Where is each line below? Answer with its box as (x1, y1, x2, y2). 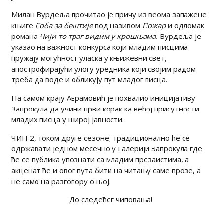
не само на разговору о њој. (11, 176, 110, 186)
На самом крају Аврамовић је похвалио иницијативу (11, 92, 195, 103)
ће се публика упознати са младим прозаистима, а (11, 154, 189, 164)
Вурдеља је (159, 31, 201, 41)
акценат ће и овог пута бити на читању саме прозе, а (11, 165, 201, 175)
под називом (94, 20, 142, 30)
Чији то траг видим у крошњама (39, 31, 156, 41)
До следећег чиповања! (69, 194, 152, 204)
